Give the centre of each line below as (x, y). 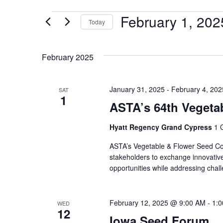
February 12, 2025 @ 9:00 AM (157, 203)
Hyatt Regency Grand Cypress (162, 127)
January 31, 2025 (137, 89)
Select (130, 34)
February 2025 (68, 57)
